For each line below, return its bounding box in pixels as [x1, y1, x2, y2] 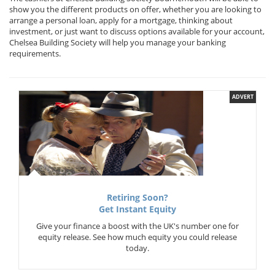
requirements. [9, 48, 61, 59]
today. [126, 242, 149, 254]
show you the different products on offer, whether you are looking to [9, 4, 261, 15]
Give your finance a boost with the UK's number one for [36, 220, 239, 231]
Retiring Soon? [107, 192, 168, 203]
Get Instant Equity [99, 204, 176, 215]
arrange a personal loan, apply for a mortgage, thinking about [9, 15, 233, 26]
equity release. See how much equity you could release [38, 231, 237, 242]
